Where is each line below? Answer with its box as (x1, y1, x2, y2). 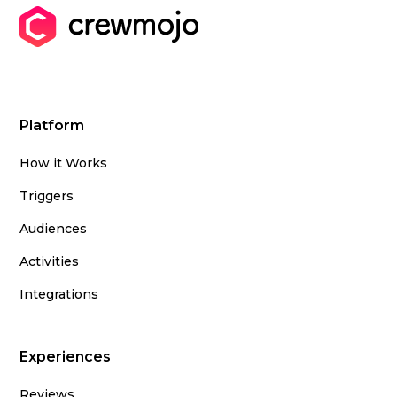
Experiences (19, 348, 112, 365)
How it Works (19, 155, 108, 171)
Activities (19, 253, 80, 269)
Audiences (19, 221, 88, 237)
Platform (19, 117, 85, 134)
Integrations (19, 286, 99, 302)
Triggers (19, 188, 74, 204)
